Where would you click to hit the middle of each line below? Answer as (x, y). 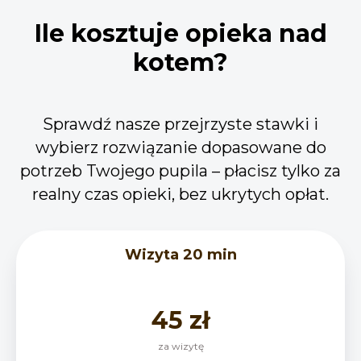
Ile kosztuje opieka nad (180, 34)
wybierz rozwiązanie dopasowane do (180, 148)
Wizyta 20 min (180, 255)
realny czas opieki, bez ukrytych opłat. (180, 195)
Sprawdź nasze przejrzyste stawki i (180, 124)
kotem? (180, 63)
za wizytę (180, 346)
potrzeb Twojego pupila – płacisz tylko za (180, 171)
